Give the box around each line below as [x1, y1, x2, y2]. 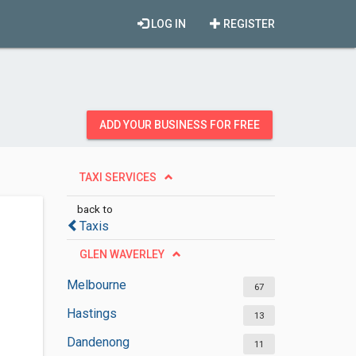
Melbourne [66, 277, 126, 292]
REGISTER [221, 17, 275, 30]
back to [76, 203, 113, 215]
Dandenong [66, 335, 130, 350]
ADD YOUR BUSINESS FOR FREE [99, 118, 260, 131]
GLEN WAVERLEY [79, 248, 164, 261]
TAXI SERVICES [79, 171, 157, 184]
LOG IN [149, 17, 186, 30]
